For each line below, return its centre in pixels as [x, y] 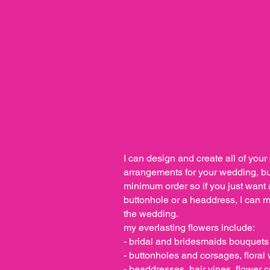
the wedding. [151, 213]
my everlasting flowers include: [189, 227]
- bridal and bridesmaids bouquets [196, 241]
